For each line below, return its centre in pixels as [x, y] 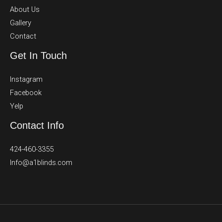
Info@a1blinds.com [41, 162]
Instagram [26, 79]
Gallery [21, 23]
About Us [25, 9]
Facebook [26, 92]
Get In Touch [38, 55]
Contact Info [37, 125]
